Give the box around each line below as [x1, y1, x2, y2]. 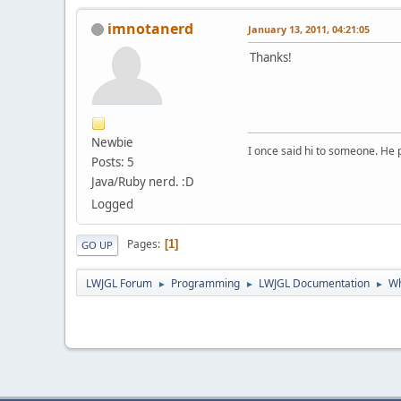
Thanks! [250, 48, 292, 65]
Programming [171, 275, 240, 291]
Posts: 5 [91, 153, 134, 170]
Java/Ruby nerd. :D [91, 173, 194, 190]
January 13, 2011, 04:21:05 [248, 21, 370, 36]
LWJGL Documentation [259, 275, 370, 291]
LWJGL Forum [86, 275, 152, 291]
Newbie [91, 133, 133, 150]
